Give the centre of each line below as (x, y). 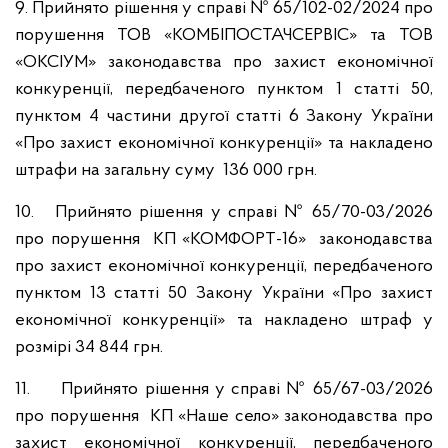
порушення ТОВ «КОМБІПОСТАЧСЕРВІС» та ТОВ (224, 35)
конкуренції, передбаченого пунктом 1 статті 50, (224, 89)
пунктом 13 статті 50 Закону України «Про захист (224, 293)
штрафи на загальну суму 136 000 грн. (166, 170)
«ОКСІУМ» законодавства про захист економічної (224, 62)
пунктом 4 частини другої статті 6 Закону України (224, 116)
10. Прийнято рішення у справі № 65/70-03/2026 (224, 212)
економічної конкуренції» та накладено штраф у (224, 320)
